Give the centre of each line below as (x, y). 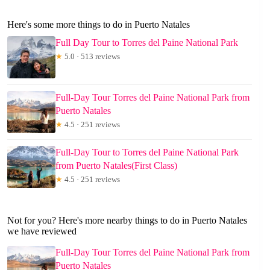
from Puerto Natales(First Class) (116, 165)
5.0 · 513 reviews (91, 56)
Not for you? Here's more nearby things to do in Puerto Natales (127, 220)
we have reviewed (42, 231)
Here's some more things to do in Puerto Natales (99, 24)
